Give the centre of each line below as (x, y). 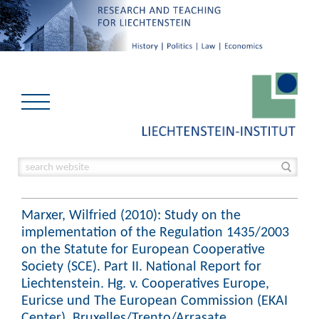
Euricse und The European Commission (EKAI (155, 300)
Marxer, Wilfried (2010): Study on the (131, 214)
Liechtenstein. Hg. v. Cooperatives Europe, (145, 283)
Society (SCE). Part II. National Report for (141, 266)
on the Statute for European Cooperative (143, 249)
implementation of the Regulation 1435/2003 (155, 231)
